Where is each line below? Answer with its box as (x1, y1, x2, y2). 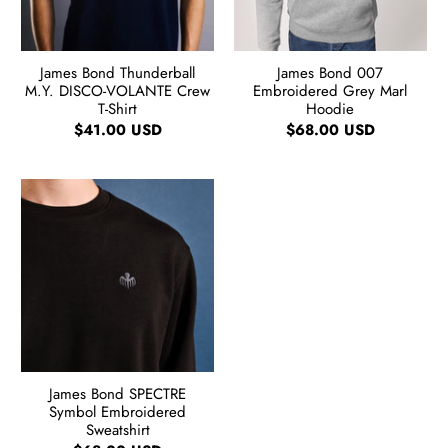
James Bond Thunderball (40, 62, 196, 85)
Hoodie (306, 98, 355, 121)
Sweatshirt (85, 419, 150, 441)
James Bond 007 (277, 62, 384, 85)
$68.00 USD (285, 119, 375, 142)
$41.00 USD (73, 119, 162, 142)
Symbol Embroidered (49, 401, 187, 423)
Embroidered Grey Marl (253, 80, 408, 103)
